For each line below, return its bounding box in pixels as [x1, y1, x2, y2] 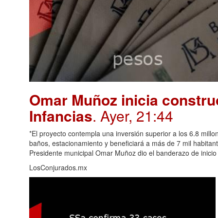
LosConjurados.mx [29, 162, 87, 172]
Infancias [29, 105, 92, 126]
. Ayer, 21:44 [92, 105, 173, 126]
